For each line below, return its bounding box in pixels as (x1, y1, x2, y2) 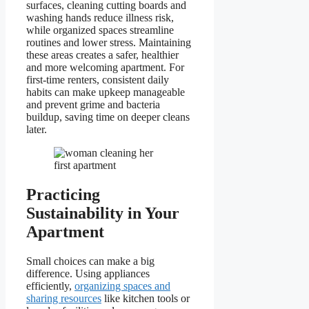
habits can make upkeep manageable (26, 86, 185, 98)
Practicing (26, 185, 100, 203)
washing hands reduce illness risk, (26, 11, 174, 23)
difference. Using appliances (26, 267, 150, 279)
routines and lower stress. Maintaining (26, 36, 191, 48)
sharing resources (26, 292, 101, 304)
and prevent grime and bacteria (26, 98, 160, 110)
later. (26, 123, 47, 135)
